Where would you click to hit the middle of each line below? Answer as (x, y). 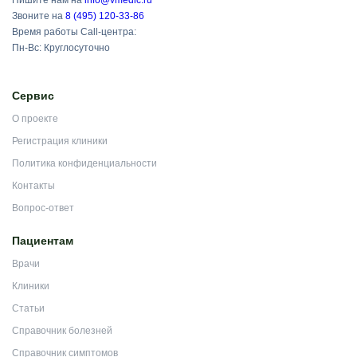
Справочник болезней (62, 331)
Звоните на (39, 16)
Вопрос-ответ (43, 208)
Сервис (33, 96)
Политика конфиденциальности (84, 163)
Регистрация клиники (60, 141)
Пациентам (43, 241)
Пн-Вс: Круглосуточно (61, 48)
